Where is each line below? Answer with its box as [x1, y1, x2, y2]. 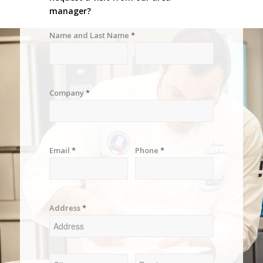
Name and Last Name [49, 30, 131, 41]
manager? [49, 5, 91, 17]
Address [49, 203, 82, 214]
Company [49, 87, 86, 99]
